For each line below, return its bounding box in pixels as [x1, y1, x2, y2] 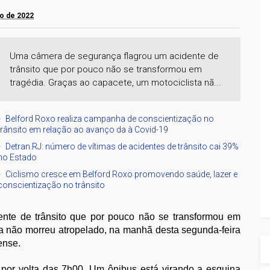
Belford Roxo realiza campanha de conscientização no [5, 113, 215, 124]
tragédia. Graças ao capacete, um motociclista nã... [10, 77, 222, 88]
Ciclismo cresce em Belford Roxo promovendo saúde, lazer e [5, 169, 238, 179]
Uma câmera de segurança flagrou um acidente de [10, 50, 219, 61]
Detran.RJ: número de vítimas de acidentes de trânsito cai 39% [5, 141, 239, 151]
